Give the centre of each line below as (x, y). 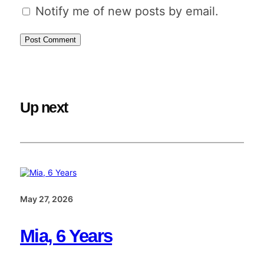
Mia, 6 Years (66, 235)
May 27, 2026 (47, 199)
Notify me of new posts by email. (127, 11)
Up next (44, 107)
